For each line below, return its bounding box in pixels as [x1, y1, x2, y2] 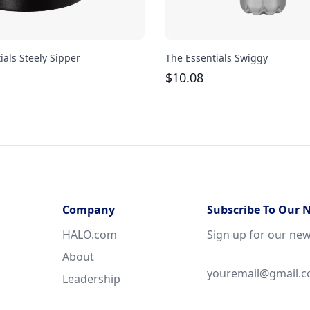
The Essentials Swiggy [165, 51, 268, 64]
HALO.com [62, 226, 117, 242]
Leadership [62, 271, 120, 286]
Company [62, 201, 115, 217]
